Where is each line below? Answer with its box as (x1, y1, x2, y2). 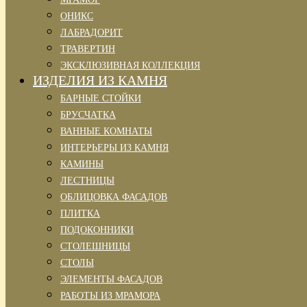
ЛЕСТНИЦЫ (60, 175, 114, 186)
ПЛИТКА (60, 208, 100, 219)
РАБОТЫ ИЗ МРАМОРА (60, 291, 160, 301)
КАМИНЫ (60, 159, 103, 169)
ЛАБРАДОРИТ (60, 27, 123, 38)
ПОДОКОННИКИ (60, 225, 134, 235)
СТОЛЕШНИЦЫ (60, 241, 130, 251)
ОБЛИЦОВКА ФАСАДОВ (60, 192, 167, 202)
